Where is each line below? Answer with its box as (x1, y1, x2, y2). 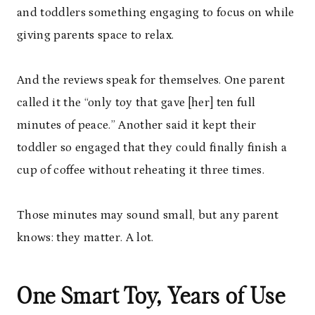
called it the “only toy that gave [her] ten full (17, 96, 256, 110)
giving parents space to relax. (17, 28, 174, 43)
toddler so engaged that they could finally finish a (17, 141, 288, 155)
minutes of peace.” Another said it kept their (17, 118, 257, 133)
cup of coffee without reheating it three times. (17, 163, 264, 178)
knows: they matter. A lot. (17, 231, 154, 245)
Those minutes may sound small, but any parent (17, 208, 279, 223)
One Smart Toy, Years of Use (17, 285, 286, 309)
